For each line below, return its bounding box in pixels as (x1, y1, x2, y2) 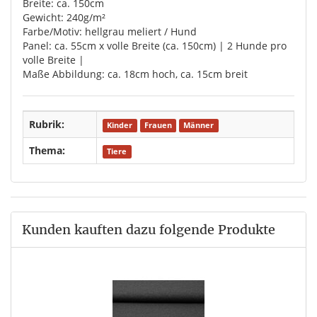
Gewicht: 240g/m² (23, 11, 105, 25)
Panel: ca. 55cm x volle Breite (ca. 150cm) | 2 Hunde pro (23, 39, 287, 53)
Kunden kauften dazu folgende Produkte (22, 221, 275, 238)
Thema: (29, 144, 65, 158)
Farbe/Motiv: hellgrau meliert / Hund (23, 25, 197, 39)
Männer (183, 120, 214, 131)
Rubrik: (29, 117, 64, 132)
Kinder (107, 120, 133, 131)
